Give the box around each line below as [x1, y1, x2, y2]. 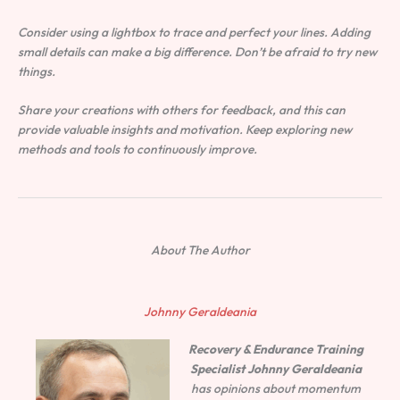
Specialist [190, 361, 246, 378]
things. [18, 62, 55, 79]
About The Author [150, 242, 250, 259]
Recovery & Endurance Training [188, 341, 364, 358]
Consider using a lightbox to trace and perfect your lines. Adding [18, 23, 371, 40]
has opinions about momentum [191, 380, 362, 397]
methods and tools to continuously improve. [18, 141, 257, 158]
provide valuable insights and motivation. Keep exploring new [18, 121, 352, 138]
